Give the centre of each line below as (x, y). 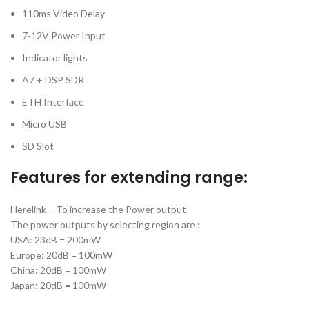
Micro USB (44, 124)
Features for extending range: (129, 178)
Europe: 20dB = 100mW (61, 255)
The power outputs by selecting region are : (105, 225)
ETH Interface (53, 102)
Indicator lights (55, 58)
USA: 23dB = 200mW (56, 240)
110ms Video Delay (63, 14)
